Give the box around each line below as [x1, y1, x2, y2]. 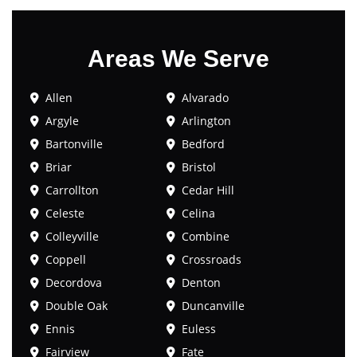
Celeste [45, 206, 84, 222]
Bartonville [45, 136, 103, 152]
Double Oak [45, 298, 108, 314]
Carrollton [45, 182, 99, 198]
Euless [182, 321, 217, 337]
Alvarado [182, 90, 229, 106]
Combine [182, 229, 230, 245]
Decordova [45, 275, 102, 291]
